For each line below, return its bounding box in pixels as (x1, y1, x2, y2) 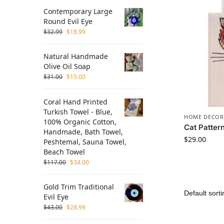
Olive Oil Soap (43, 61, 90, 71)
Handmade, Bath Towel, (43, 126, 123, 136)
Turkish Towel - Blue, (43, 106, 112, 116)
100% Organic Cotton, (43, 116, 116, 126)
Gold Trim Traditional (43, 182, 114, 192)
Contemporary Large (43, 6, 112, 16)
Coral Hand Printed (43, 96, 107, 106)
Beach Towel (43, 146, 85, 156)
